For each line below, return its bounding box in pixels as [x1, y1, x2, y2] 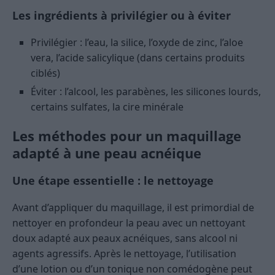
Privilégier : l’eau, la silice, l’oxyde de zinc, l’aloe [31, 36, 243, 50]
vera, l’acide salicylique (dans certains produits [31, 51, 245, 65]
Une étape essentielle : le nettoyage [12, 173, 214, 188]
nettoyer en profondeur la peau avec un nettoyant [12, 216, 246, 230]
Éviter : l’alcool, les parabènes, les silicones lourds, [31, 85, 261, 99]
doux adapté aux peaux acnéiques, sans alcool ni [12, 231, 238, 246]
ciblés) [31, 66, 60, 80]
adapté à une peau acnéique [12, 144, 201, 163]
